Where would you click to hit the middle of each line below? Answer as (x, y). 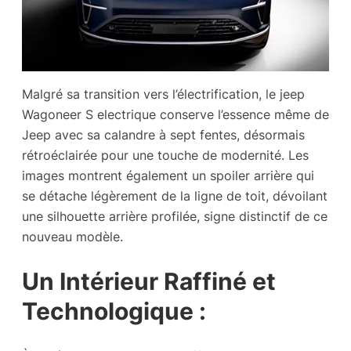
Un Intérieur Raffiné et (149, 282)
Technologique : (114, 311)
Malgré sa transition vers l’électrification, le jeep (163, 94)
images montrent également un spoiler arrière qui (168, 176)
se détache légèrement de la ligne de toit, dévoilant (175, 196)
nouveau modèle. (72, 237)
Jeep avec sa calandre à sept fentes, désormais (163, 135)
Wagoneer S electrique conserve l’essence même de (175, 115)
